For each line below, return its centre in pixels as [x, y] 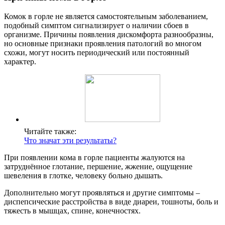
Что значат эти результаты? [70, 141]
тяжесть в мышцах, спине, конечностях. [72, 211]
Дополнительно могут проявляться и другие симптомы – [102, 193]
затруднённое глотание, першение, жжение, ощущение [98, 167]
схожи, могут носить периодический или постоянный [97, 53]
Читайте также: [50, 132]
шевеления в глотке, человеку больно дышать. [83, 176]
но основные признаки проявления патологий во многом [103, 44]
